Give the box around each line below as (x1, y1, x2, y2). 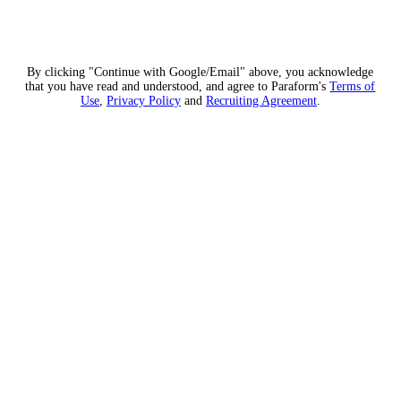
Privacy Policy (107, 94, 181, 107)
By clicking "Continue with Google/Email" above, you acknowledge (27, 65, 374, 79)
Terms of (329, 80, 376, 93)
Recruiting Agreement (206, 94, 317, 107)
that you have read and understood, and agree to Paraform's (25, 80, 327, 93)
